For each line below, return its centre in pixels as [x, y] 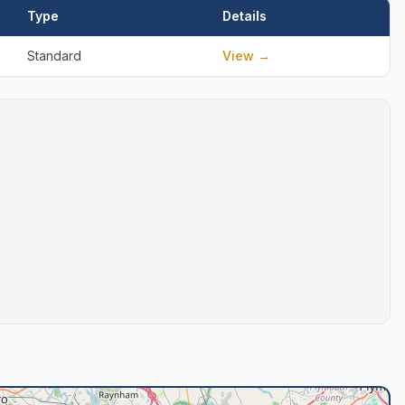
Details [245, 16]
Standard [54, 56]
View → [246, 56]
